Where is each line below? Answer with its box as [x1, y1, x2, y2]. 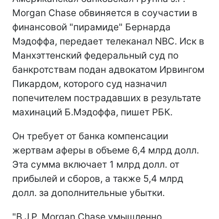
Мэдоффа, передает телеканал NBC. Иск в [12, 35, 204, 47]
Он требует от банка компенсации [12, 130, 168, 142]
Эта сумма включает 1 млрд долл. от [12, 158, 179, 170]
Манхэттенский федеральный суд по [12, 49, 178, 61]
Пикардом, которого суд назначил [12, 78, 167, 89]
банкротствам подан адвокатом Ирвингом [12, 64, 204, 75]
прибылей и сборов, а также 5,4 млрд [12, 173, 183, 184]
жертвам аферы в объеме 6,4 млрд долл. [12, 144, 199, 156]
